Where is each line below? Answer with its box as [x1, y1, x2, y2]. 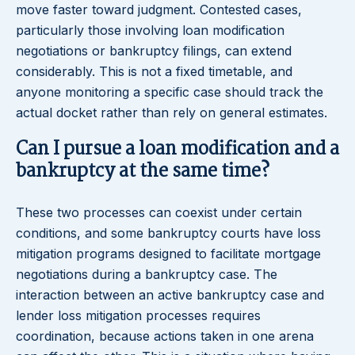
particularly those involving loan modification [16, 22, 284, 39]
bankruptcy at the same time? [16, 157, 269, 187]
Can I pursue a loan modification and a [16, 135, 339, 165]
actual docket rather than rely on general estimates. [16, 105, 327, 121]
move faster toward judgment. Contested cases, [16, 2, 302, 18]
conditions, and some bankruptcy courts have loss [16, 225, 321, 242]
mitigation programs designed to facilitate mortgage [16, 246, 321, 262]
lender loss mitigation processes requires [16, 307, 261, 324]
